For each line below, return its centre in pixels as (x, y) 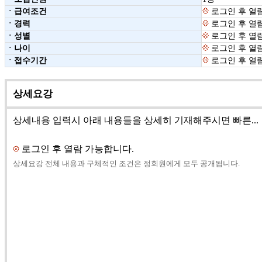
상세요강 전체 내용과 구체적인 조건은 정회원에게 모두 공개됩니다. (126, 164)
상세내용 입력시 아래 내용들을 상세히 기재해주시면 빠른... (136, 120)
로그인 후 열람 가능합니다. (77, 149)
